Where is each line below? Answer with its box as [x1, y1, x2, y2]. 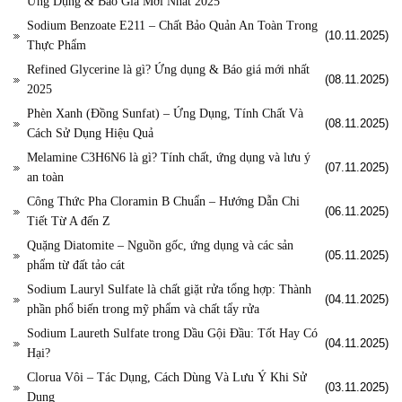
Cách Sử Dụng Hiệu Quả [27, 127, 153, 141]
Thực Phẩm [27, 39, 86, 53]
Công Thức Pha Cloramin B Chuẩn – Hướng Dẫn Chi [27, 195, 300, 209]
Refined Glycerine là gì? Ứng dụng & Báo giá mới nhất [27, 63, 310, 77]
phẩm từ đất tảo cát [27, 258, 125, 273]
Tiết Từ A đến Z [27, 214, 110, 229]
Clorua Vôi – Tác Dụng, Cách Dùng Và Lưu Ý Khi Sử [27, 371, 307, 385]
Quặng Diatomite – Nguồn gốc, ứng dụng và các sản [27, 239, 293, 253]
